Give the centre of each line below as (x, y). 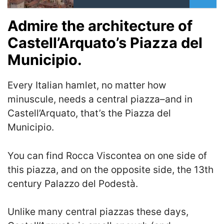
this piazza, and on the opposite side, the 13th (110, 169)
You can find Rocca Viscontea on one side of (107, 155)
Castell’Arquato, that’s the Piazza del (89, 113)
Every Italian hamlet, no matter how (87, 85)
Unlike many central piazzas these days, (98, 212)
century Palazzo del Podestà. (73, 183)
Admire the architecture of (100, 26)
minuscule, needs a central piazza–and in (100, 99)
